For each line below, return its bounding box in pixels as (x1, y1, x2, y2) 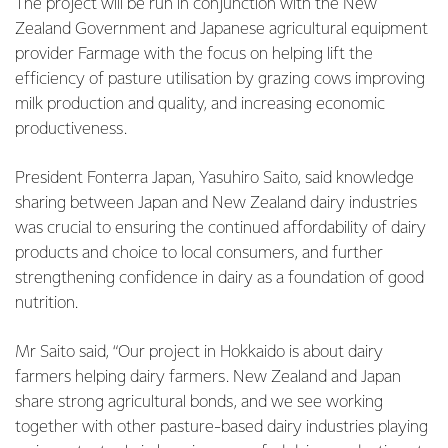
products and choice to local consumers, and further (15, 245, 383, 262)
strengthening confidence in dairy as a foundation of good (15, 270, 424, 287)
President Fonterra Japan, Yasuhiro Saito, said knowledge (15, 170, 414, 187)
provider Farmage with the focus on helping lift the (15, 46, 373, 63)
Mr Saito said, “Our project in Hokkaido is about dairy (15, 344, 383, 361)
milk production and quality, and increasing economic (15, 96, 385, 113)
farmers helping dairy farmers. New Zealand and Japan (15, 369, 401, 386)
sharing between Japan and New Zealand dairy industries (15, 195, 417, 212)
